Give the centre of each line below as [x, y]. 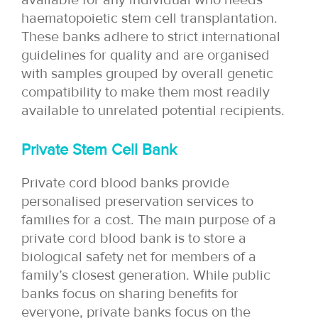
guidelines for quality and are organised [146, 55]
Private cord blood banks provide [125, 183]
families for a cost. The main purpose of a [149, 220]
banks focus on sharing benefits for [130, 294]
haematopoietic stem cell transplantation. [149, 18]
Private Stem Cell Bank [99, 150]
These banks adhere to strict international [151, 37]
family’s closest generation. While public [146, 275]
